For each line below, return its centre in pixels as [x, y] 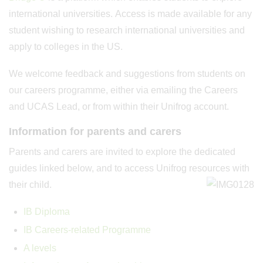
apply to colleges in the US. [67, 47]
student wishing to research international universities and [127, 30]
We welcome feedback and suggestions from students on [127, 74]
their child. [30, 185]
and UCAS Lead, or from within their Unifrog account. [119, 107]
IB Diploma [47, 212]
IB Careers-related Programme [87, 230]
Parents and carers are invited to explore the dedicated [122, 152]
